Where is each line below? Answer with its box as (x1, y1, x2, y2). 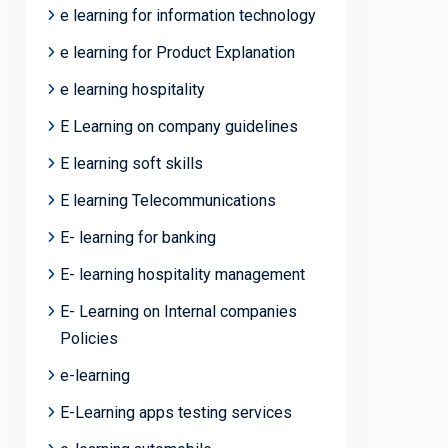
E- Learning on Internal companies (60, 301, 297, 321)
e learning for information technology (60, 5, 316, 25)
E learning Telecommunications (60, 190, 276, 210)
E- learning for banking (60, 227, 216, 247)
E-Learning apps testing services (60, 402, 292, 422)
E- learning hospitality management (60, 264, 305, 284)
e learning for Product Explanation (60, 42, 295, 62)
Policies (60, 328, 118, 348)
